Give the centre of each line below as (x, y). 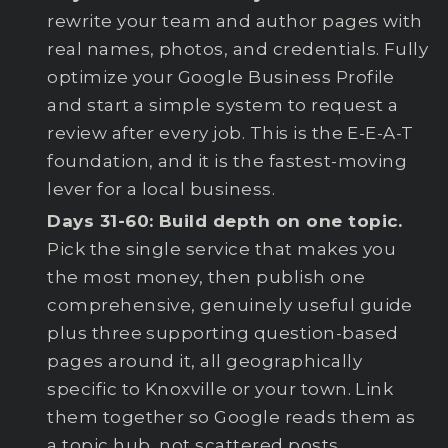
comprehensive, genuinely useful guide (230, 304)
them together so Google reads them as (231, 416)
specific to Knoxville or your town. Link (220, 388)
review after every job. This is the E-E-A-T (230, 132)
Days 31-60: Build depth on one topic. (225, 220)
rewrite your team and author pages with (235, 20)
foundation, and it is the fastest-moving (227, 160)
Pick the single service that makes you (222, 248)
